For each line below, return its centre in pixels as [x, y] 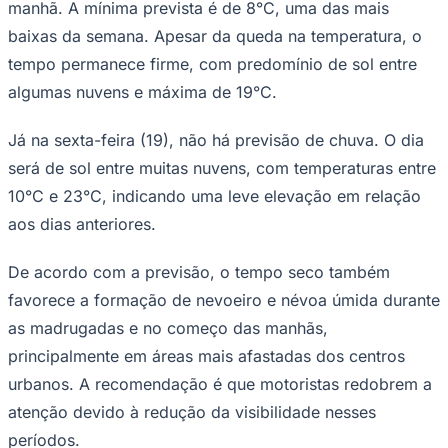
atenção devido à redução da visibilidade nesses [192, 411]
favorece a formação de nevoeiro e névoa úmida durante [224, 299]
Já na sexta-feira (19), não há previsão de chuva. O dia [216, 139]
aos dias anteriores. [82, 223]
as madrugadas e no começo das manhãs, [168, 327]
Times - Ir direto [58, 21]
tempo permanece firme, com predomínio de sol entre [212, 63]
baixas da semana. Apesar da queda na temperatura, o [215, 35]
